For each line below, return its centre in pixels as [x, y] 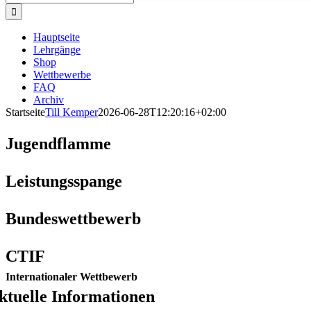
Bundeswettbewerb [73, 219]
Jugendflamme [58, 144]
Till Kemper [72, 112]
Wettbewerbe [62, 75]
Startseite [25, 112]
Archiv [49, 100]
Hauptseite [57, 37]
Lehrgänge [57, 50]
